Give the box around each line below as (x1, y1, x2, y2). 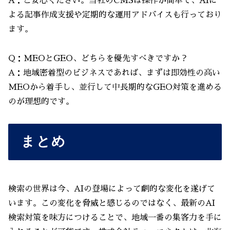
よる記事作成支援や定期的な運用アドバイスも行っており (8, 11, 222, 20)
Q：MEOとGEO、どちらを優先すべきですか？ (8, 54, 188, 63)
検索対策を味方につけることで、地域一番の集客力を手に (8, 213, 222, 222)
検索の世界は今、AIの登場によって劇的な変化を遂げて (8, 184, 215, 193)
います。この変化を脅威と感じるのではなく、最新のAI (8, 199, 215, 207)
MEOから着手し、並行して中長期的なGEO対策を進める (8, 83, 222, 92)
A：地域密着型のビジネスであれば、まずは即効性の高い (8, 69, 220, 78)
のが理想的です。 (8, 98, 74, 106)
